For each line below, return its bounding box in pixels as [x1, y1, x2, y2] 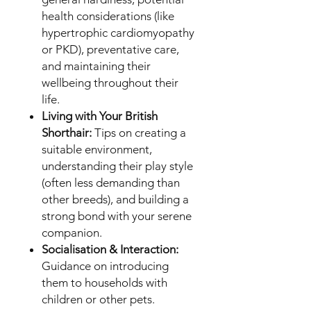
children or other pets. [42, 292, 155, 306]
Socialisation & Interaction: [42, 242, 178, 256]
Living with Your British [42, 108, 158, 123]
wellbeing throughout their [42, 75, 178, 90]
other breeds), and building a [42, 192, 189, 206]
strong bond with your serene [42, 208, 192, 223]
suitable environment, [42, 142, 152, 156]
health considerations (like [42, 8, 174, 23]
